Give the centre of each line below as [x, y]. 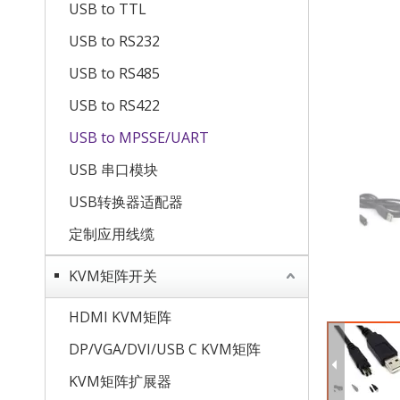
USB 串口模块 [113, 170]
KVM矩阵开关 [113, 276]
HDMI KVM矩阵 [120, 317]
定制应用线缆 [112, 234]
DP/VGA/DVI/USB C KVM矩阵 [165, 349]
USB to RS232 [114, 41]
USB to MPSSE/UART [139, 137]
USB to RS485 [114, 73]
